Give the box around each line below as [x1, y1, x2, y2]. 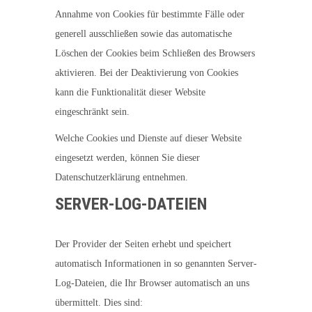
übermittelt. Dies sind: [55, 297, 143, 308]
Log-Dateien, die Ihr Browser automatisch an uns [55, 278, 249, 288]
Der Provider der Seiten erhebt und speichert [55, 239, 231, 249]
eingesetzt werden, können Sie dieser [55, 153, 200, 163]
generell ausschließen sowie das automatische [55, 29, 232, 39]
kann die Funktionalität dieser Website [55, 87, 205, 97]
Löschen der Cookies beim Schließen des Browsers [55, 48, 255, 58]
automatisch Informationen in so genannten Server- [55, 258, 257, 269]
